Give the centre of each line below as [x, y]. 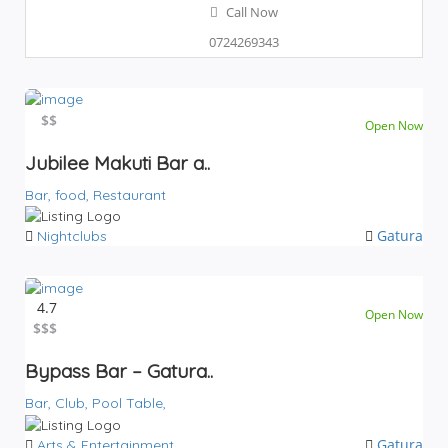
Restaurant [129, 194]
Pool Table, [129, 403]
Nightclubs [72, 236]
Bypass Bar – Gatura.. [119, 371]
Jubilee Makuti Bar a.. [117, 162]
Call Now [252, 11]
